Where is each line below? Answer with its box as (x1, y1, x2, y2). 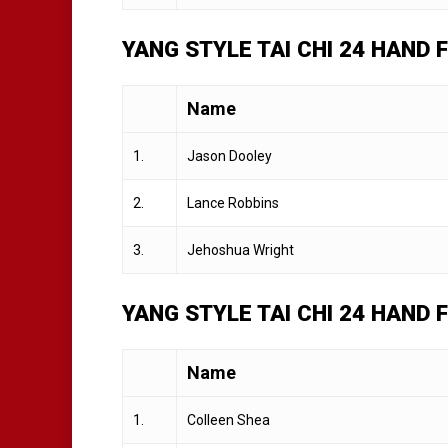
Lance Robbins (187, 194, 279, 211)
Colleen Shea (187, 411, 270, 428)
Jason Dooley (187, 147, 272, 164)
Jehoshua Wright (187, 241, 294, 258)
